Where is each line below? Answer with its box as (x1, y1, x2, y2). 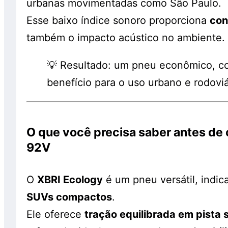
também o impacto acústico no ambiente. (26, 31, 225, 44)
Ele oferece (26, 208, 84, 221)
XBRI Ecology (37, 174, 103, 186)
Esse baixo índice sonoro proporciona (26, 14, 210, 26)
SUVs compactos (26, 191, 112, 204)
